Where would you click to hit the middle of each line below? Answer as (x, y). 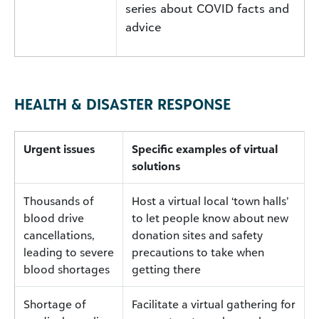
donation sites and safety (197, 235)
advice (143, 27)
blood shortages (67, 269)
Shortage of (54, 304)
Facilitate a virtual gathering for (214, 304)
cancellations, (59, 235)
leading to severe (69, 252)
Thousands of (58, 200)
